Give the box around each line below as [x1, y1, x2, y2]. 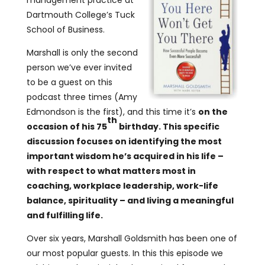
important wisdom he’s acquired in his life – [26, 150, 224, 163]
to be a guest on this [26, 76, 112, 89]
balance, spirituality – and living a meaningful [26, 195, 234, 207]
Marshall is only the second [26, 47, 138, 59]
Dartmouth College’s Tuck [26, 9, 135, 21]
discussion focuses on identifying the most [26, 135, 222, 148]
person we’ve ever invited [26, 62, 132, 74]
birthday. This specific [117, 121, 219, 133]
